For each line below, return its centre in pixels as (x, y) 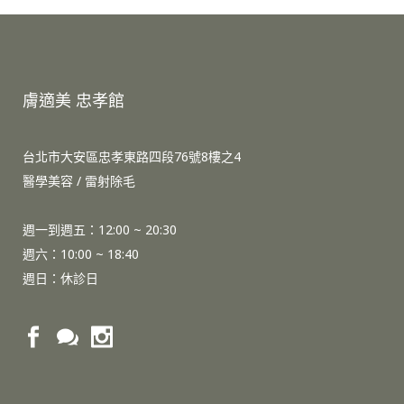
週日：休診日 (60, 279)
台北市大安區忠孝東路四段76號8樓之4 (132, 157)
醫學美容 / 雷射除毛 (79, 181)
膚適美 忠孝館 (73, 101)
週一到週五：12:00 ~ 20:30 (100, 230)
